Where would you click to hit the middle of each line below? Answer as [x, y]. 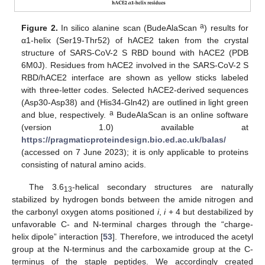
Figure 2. [40, 28]
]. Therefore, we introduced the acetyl [183, 237]
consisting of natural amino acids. [84, 165]
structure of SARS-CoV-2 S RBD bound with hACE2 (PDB [135, 53]
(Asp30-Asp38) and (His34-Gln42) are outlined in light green [135, 103]
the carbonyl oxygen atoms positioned [85, 212]
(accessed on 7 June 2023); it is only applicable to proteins [135, 152]
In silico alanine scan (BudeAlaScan [129, 28]
